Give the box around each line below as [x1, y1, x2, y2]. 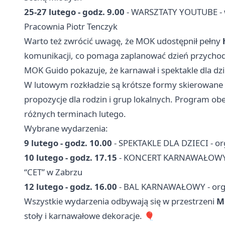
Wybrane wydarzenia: [24, 123, 108, 135]
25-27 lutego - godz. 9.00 [24, 6, 125, 18]
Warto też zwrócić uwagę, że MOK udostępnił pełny [24, 35, 222, 47]
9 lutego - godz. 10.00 [24, 137, 112, 149]
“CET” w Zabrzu [24, 166, 82, 178]
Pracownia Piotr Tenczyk [24, 21, 118, 33]
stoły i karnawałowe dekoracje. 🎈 [24, 210, 155, 222]
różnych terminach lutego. [24, 108, 126, 120]
